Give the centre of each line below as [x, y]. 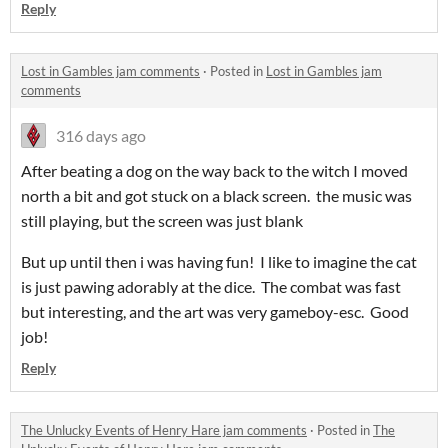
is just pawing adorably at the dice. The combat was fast [211, 287]
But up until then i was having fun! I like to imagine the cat [219, 262]
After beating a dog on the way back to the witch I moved [214, 171]
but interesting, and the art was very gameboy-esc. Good [215, 312]
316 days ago [101, 136]
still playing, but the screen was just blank [162, 221]
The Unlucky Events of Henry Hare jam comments [164, 430]
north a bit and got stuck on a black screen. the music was [216, 196]
